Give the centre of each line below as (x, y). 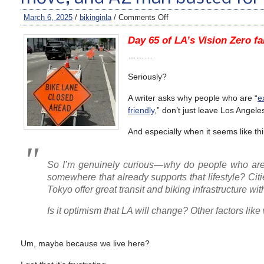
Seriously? (147, 77)
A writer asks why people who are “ (193, 98)
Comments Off (143, 17)
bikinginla (95, 17)
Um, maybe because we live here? (85, 243)
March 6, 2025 (48, 17)
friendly (141, 110)
